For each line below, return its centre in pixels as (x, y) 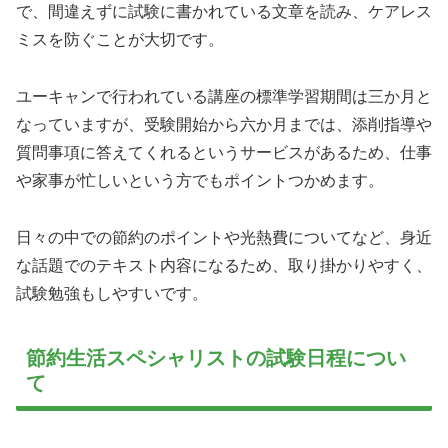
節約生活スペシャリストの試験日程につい (216, 358)
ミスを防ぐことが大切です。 (120, 39)
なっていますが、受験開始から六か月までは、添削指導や (224, 124)
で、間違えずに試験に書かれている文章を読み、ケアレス (224, 11)
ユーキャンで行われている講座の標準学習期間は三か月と (224, 96)
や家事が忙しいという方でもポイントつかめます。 (200, 180)
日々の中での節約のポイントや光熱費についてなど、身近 (224, 237)
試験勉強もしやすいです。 (112, 293)
